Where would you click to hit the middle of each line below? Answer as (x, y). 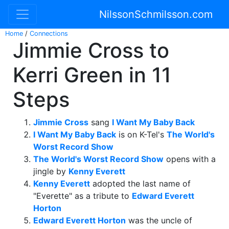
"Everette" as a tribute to (83, 196)
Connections (49, 33)
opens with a (190, 159)
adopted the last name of (140, 184)
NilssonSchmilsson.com (156, 14)
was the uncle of (159, 220)
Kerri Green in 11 (92, 75)
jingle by (51, 171)
